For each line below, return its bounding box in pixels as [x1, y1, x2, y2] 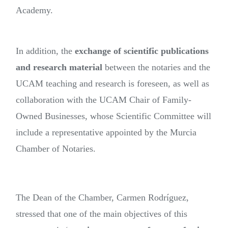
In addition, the [16, 46, 75, 56]
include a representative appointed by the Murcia [16, 127, 196, 138]
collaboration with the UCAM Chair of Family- [16, 95, 191, 105]
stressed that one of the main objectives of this [16, 209, 187, 219]
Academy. [16, 5, 53, 16]
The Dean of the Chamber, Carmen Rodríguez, [16, 192, 189, 203]
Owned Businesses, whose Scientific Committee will [16, 111, 211, 122]
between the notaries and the [102, 62, 210, 73]
